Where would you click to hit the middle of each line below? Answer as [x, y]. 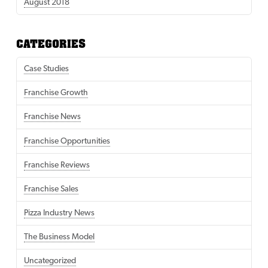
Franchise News [52, 117]
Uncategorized [50, 261]
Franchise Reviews [57, 165]
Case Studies [46, 69]
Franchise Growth [56, 93]
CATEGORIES [51, 44]
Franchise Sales [51, 189]
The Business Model [59, 237]
